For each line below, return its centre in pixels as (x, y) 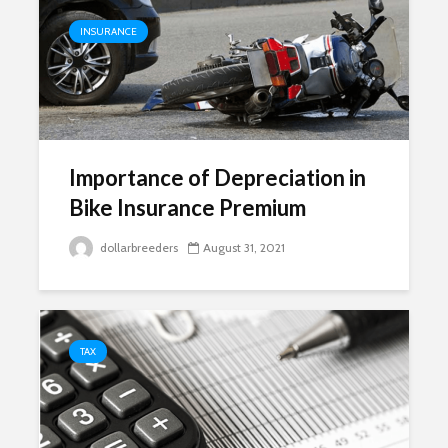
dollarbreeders (137, 247)
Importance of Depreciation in (217, 177)
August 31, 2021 (244, 247)
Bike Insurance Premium (187, 207)
